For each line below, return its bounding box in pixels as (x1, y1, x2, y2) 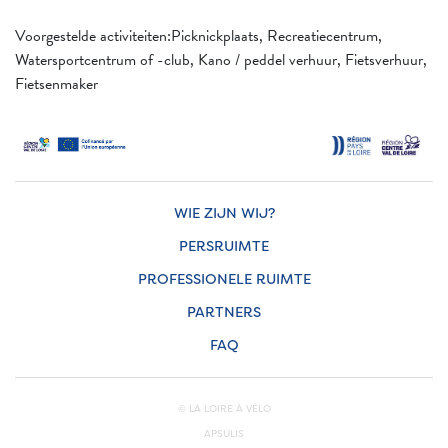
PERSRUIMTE (179, 237, 269, 257)
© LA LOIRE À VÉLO (177, 402, 271, 416)
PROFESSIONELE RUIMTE (137, 270, 311, 290)
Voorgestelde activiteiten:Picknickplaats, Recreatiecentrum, (15, 23, 382, 48)
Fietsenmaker (15, 71, 98, 96)
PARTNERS (187, 303, 261, 323)
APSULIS (204, 427, 244, 441)
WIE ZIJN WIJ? (173, 204, 275, 224)
